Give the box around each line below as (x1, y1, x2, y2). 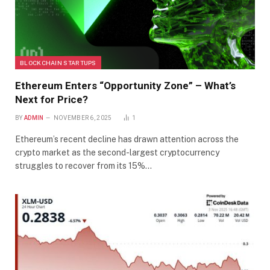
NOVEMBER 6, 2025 (53, 114, 112, 121)
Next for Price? (15, 93, 88, 105)
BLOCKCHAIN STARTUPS (20, 58, 96, 66)
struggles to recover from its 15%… (15, 160, 152, 171)
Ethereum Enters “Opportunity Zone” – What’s (15, 79, 236, 92)
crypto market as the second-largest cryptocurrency (15, 147, 219, 157)
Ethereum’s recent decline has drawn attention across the (15, 134, 239, 144)
